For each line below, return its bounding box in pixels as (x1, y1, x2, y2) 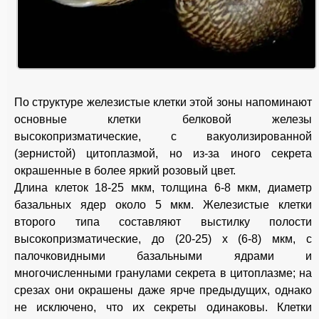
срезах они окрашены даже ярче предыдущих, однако (14, 284, 312, 297)
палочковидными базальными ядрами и (14, 250, 312, 263)
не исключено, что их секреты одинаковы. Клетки (14, 301, 312, 314)
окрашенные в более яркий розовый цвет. (14, 164, 236, 177)
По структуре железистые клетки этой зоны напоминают (14, 96, 312, 109)
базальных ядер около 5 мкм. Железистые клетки (14, 199, 312, 211)
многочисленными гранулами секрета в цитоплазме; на (14, 267, 312, 280)
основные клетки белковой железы (14, 113, 312, 126)
